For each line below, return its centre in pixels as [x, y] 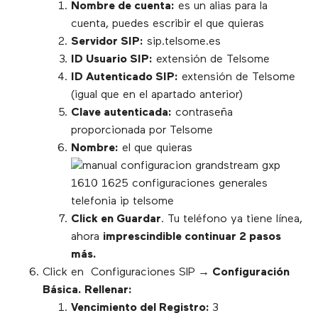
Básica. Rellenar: [89, 291]
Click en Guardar [116, 220]
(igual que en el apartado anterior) [157, 95]
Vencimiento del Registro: [142, 308]
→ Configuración [242, 273]
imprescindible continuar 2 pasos [192, 237]
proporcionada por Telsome [142, 131]
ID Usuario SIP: [112, 60]
